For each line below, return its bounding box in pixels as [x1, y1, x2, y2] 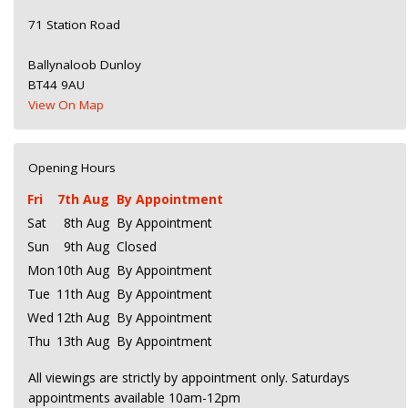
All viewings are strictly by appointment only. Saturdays [28, 369, 350, 386]
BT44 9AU [28, 76, 85, 93]
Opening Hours [28, 159, 116, 176]
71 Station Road [28, 16, 120, 33]
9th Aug [64, 238, 109, 255]
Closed [117, 238, 157, 255]
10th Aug [56, 261, 109, 279]
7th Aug [57, 190, 109, 208]
